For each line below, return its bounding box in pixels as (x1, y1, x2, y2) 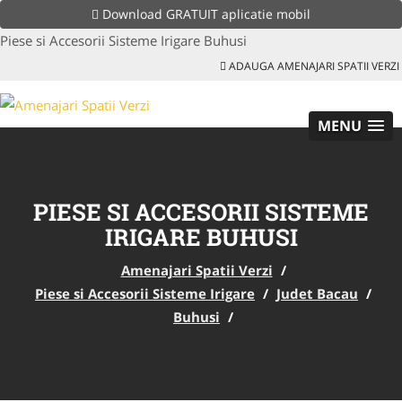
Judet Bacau (276, 284, 358, 302)
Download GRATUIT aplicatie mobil (99, 5, 310, 22)
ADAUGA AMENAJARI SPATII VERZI (226, 58, 399, 74)
